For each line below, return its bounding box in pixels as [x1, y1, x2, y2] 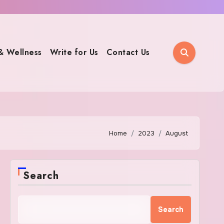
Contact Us [106, 46, 150, 58]
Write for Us [49, 46, 98, 58]
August [165, 128, 188, 137]
